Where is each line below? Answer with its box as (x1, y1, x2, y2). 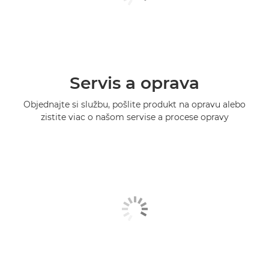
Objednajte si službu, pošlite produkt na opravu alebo (23, 98, 246, 110)
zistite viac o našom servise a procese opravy (40, 111, 229, 122)
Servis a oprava (70, 72, 199, 93)
